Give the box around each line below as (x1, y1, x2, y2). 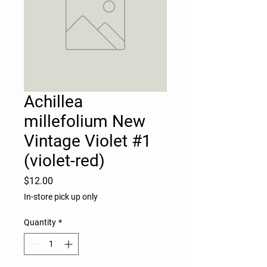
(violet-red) (24, 150, 105, 170)
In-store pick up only (24, 191, 98, 201)
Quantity (24, 217, 56, 227)
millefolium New (24, 111, 145, 131)
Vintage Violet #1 (24, 131, 151, 151)
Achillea (24, 91, 83, 111)
